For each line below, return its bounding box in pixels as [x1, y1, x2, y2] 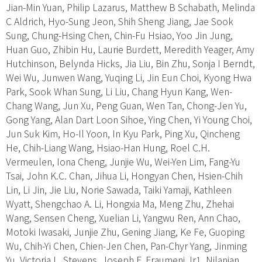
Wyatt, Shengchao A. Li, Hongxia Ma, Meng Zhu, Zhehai [6, 196, 234, 211]
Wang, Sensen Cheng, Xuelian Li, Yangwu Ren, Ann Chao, [6, 210, 240, 225]
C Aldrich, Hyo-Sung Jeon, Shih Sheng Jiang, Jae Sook [6, 13, 233, 28]
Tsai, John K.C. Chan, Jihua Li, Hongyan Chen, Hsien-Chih [6, 168, 243, 182]
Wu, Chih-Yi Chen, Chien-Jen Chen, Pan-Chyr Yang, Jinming [6, 238, 247, 253]
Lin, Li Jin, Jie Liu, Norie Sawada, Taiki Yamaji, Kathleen [6, 182, 232, 196]
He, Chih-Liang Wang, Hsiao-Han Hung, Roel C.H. [6, 140, 210, 154]
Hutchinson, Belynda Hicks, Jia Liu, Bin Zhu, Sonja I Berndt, [6, 56, 255, 70]
